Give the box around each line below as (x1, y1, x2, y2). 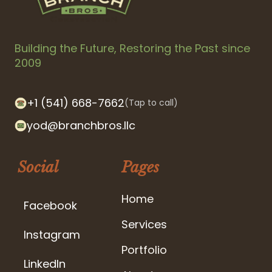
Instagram (24, 227, 80, 243)
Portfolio (121, 242, 167, 258)
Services (121, 217, 167, 233)
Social (18, 158, 59, 177)
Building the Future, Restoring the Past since (15, 41, 250, 56)
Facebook (24, 198, 77, 214)
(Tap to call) (124, 97, 178, 109)
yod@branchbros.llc (27, 118, 135, 134)
